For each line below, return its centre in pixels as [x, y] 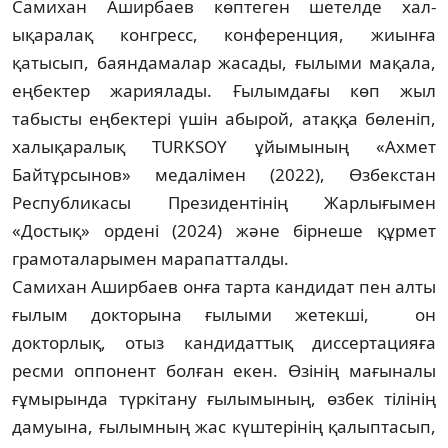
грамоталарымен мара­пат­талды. [152, 258]
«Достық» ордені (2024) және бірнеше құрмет [224, 230]
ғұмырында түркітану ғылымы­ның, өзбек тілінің [224, 398]
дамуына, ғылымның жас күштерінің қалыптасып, [224, 426]
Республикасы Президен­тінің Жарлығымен [224, 202]
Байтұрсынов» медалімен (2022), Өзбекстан [224, 174]
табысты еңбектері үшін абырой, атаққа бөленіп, [224, 118]
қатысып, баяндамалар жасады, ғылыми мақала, [224, 62]
